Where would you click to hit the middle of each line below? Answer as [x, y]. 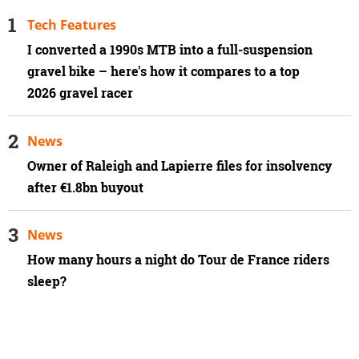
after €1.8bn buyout [87, 187]
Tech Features [72, 24]
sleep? [47, 282]
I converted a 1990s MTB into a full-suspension [170, 49]
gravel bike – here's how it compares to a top [163, 71]
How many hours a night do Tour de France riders [178, 260]
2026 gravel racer [80, 93]
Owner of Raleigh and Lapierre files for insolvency [179, 165]
